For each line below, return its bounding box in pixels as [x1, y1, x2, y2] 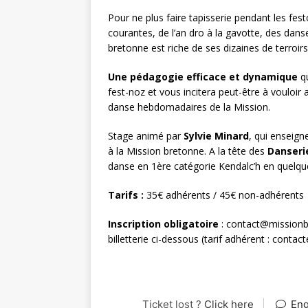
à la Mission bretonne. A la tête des [108, 144, 267, 157]
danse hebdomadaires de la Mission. [108, 100, 270, 113]
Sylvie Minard [184, 129, 249, 142]
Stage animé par [108, 129, 184, 142]
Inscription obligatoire [108, 217, 219, 230]
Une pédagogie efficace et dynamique [108, 69, 298, 83]
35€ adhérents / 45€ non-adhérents [144, 188, 304, 201]
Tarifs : [108, 188, 144, 201]
